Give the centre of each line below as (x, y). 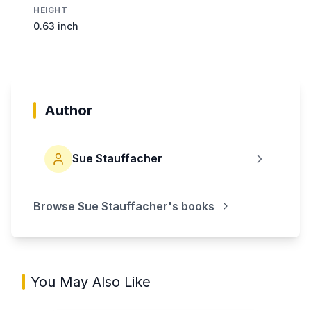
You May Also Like (91, 281)
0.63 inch (56, 26)
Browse (56, 206)
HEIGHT (51, 10)
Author (68, 110)
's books (191, 206)
